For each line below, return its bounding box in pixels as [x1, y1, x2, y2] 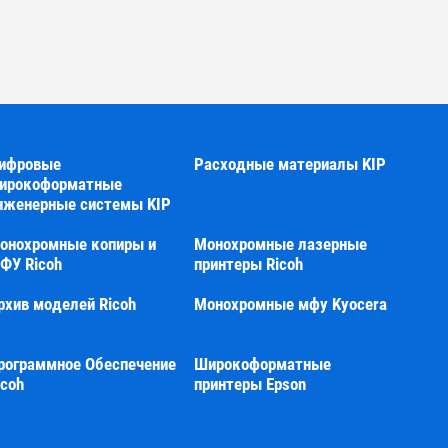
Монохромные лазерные [194, 234, 368, 254]
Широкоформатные [194, 354, 332, 374]
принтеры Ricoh [194, 254, 304, 274]
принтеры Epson [194, 374, 307, 394]
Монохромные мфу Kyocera [194, 294, 388, 314]
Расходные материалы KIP [194, 154, 387, 174]
